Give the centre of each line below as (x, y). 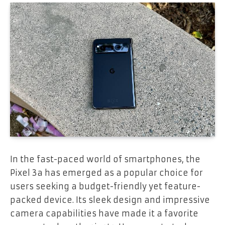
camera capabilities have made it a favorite (104, 213)
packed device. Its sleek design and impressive (110, 200)
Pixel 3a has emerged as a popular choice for (106, 173)
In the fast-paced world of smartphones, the (105, 159)
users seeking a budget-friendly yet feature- (105, 186)
